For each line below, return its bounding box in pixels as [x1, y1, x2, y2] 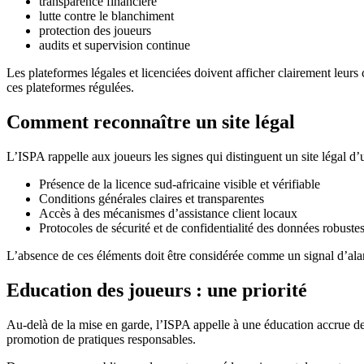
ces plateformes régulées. [6, 80, 134, 94]
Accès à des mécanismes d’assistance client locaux [39, 206, 297, 220]
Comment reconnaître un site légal [6, 110, 295, 132]
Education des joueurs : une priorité [6, 279, 307, 301]
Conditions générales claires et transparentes [39, 191, 264, 206]
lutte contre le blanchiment [39, 8, 174, 23]
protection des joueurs [39, 23, 151, 37]
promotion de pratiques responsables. [6, 331, 196, 346]
